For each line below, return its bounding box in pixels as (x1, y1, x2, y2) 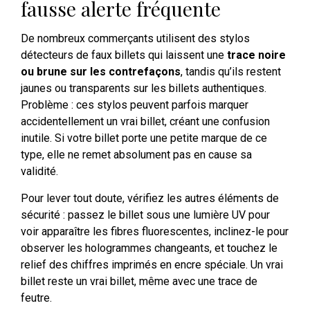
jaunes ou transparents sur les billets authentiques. (21, 82, 266, 95)
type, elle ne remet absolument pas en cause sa (21, 148, 252, 162)
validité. (21, 165, 58, 179)
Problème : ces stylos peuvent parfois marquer (21, 98, 248, 112)
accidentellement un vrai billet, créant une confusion (21, 115, 270, 129)
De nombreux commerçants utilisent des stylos (21, 32, 250, 46)
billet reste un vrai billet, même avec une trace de (21, 274, 257, 288)
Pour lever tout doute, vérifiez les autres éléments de (21, 191, 279, 205)
